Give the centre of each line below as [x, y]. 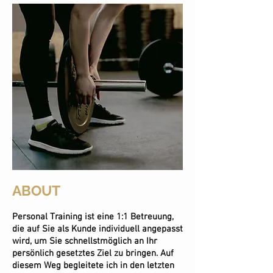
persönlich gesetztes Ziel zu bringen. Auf [93, 253]
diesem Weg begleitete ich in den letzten [93, 266]
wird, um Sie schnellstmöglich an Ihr [85, 241]
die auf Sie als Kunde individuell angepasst [97, 229]
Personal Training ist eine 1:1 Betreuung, [93, 217]
